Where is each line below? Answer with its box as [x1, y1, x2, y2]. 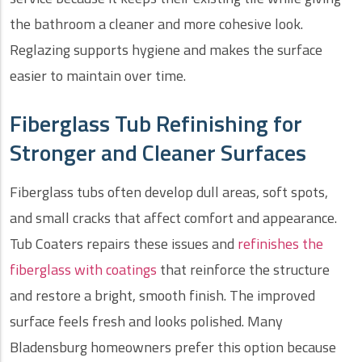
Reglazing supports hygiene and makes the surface [10, 39, 322, 61]
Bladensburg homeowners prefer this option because [10, 336, 336, 359]
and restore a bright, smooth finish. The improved [10, 284, 315, 307]
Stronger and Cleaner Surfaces [10, 135, 306, 170]
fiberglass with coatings [10, 259, 157, 281]
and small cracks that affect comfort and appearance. [10, 207, 337, 229]
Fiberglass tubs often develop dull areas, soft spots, [10, 181, 328, 204]
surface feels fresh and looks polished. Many [10, 310, 283, 333]
